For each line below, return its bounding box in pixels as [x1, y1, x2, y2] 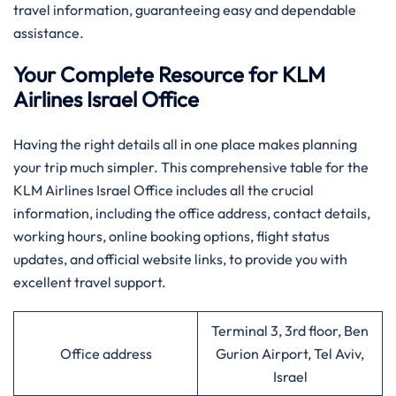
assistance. [13, 24, 84, 42]
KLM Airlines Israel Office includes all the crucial [13, 181, 314, 199]
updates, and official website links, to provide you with [13, 250, 347, 268]
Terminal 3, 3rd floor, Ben [211, 322, 369, 339]
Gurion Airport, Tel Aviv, [216, 345, 364, 362]
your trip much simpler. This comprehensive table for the [13, 158, 369, 176]
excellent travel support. [13, 273, 166, 291]
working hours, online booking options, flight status [13, 227, 330, 245]
